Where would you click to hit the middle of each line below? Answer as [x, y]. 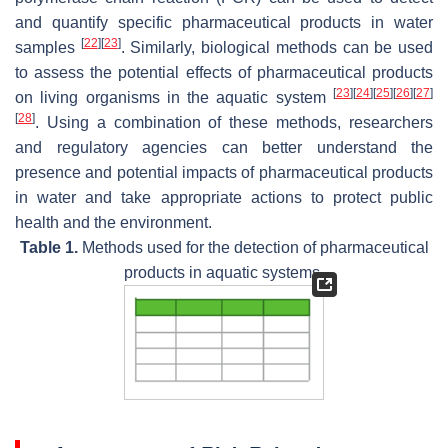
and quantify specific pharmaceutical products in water [224, 22]
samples [48, 47]
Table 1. [48, 247]
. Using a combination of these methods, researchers [234, 122]
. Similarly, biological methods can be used [277, 47]
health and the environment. [113, 222]
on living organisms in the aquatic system [174, 97]
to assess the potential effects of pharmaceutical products [224, 72]
